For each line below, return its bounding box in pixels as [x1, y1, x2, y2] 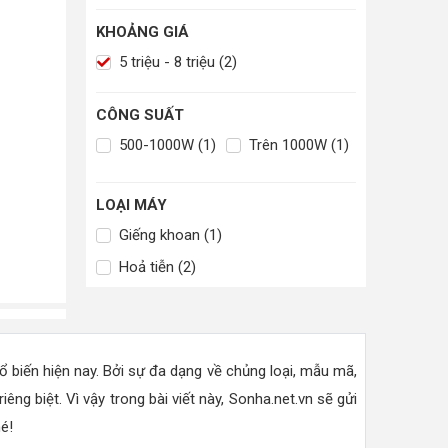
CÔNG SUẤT [96, 106, 184, 125]
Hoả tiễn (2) [115, 258, 196, 277]
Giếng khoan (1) [115, 226, 222, 245]
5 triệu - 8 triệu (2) [115, 53, 237, 72]
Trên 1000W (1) [245, 136, 349, 155]
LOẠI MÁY [96, 196, 167, 215]
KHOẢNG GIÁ [96, 23, 189, 42]
